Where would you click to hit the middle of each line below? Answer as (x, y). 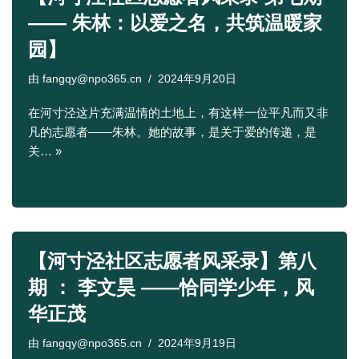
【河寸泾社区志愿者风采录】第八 (172, 261)
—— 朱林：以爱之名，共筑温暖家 (175, 23)
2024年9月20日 (197, 79)
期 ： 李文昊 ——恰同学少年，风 (171, 287)
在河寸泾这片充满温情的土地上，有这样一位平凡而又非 (178, 113)
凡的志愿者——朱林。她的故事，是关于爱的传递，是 (172, 132)
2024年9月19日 (197, 343)
